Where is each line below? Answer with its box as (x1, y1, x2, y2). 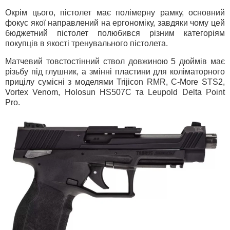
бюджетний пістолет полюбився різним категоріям (5, 28, 225, 37)
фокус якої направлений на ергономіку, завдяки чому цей (5, 18, 225, 27)
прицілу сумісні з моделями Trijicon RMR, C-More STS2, (5, 78, 225, 87)
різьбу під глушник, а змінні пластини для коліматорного (5, 67, 225, 76)
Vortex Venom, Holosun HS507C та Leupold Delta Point (5, 88, 225, 97)
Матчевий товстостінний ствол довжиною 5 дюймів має (5, 57, 225, 66)
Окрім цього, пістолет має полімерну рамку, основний (5, 8, 225, 17)
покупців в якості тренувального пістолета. (5, 39, 168, 48)
